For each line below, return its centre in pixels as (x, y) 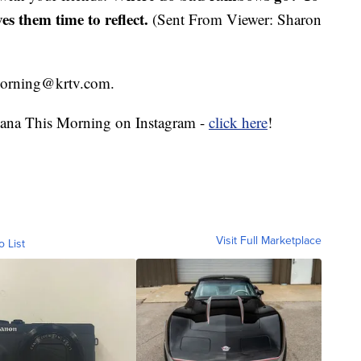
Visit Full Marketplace (269, 240)
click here (238, 122)
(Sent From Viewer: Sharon (235, 19)
